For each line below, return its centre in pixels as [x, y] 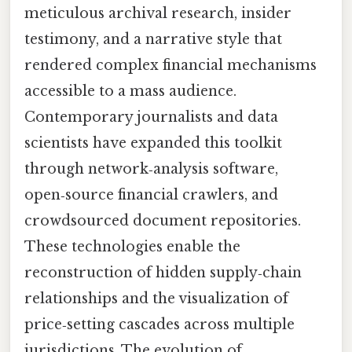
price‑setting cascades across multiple [159, 324]
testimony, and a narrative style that [153, 39]
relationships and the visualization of [156, 298]
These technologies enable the [132, 246]
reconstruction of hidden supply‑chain [163, 272]
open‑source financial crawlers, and [151, 194]
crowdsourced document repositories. [163, 220]
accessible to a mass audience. [130, 91]
